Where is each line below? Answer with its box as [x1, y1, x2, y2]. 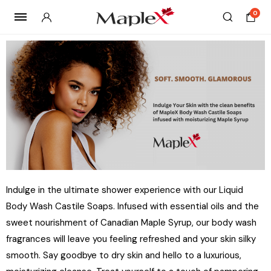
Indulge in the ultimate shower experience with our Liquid [6, 184, 243, 196]
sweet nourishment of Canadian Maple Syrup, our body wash [6, 217, 256, 229]
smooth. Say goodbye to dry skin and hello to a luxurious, [6, 249, 241, 261]
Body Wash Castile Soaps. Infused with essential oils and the [6, 200, 259, 212]
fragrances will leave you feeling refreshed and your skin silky [6, 233, 256, 245]
